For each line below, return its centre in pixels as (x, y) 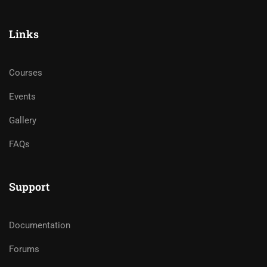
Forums (24, 249)
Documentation (40, 225)
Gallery (23, 120)
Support (29, 186)
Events (22, 96)
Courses (26, 72)
